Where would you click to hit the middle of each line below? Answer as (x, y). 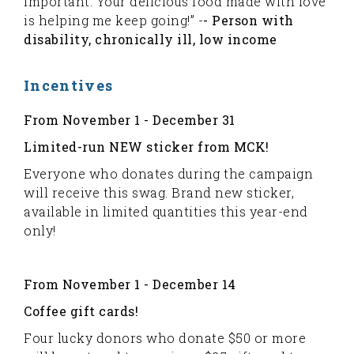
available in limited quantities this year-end (166, 211)
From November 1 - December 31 (130, 120)
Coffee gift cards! (81, 311)
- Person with (249, 20)
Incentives (69, 85)
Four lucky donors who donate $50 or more (165, 338)
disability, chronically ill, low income (151, 39)
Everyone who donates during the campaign (168, 173)
